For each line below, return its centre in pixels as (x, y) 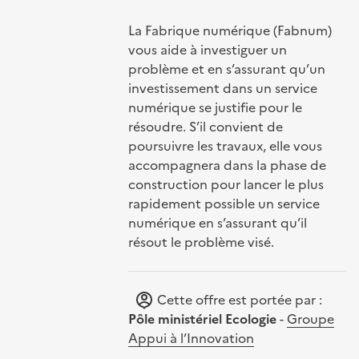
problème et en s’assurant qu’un (226, 69)
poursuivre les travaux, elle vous (225, 145)
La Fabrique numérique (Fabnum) (230, 30)
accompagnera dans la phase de (227, 165)
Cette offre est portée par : (238, 299)
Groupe (310, 319)
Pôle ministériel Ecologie (202, 319)
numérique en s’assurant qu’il (217, 222)
